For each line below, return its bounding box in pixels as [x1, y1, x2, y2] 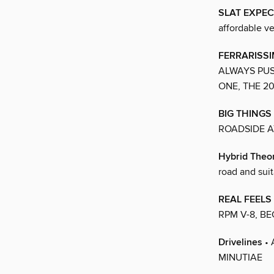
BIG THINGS [218, 108, 272, 121]
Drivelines [218, 236, 262, 250]
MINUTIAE [218, 251, 262, 264]
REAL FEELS [218, 193, 272, 207]
